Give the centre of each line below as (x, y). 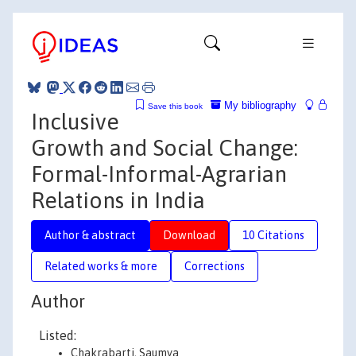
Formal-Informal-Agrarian (159, 174)
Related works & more (101, 266)
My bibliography (259, 105)
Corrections (215, 266)
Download (189, 235)
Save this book (175, 106)
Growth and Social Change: (164, 147)
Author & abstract (90, 235)
